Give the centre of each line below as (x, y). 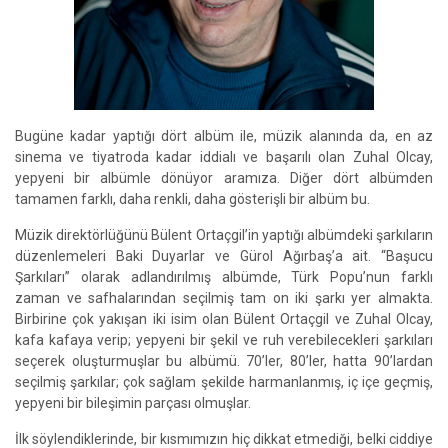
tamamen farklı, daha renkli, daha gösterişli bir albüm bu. (192, 199)
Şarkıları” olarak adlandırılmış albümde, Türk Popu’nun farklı (224, 277)
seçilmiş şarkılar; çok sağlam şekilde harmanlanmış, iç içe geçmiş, (224, 382)
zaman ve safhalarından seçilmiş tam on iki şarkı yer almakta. (224, 298)
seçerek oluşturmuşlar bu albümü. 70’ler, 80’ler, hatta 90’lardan (224, 361)
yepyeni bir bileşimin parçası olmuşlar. (133, 403)
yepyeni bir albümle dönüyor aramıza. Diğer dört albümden (224, 178)
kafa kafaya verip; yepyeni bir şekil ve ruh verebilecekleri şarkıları (224, 340)
